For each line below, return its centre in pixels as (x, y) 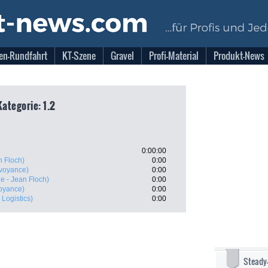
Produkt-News (239, 56)
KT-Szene (79, 56)
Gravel (122, 56)
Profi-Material (174, 56)
